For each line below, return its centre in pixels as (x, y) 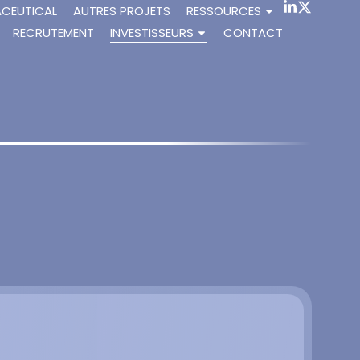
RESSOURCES (224, 11)
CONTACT (253, 33)
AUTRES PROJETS (122, 11)
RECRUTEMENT (53, 33)
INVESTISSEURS (152, 33)
